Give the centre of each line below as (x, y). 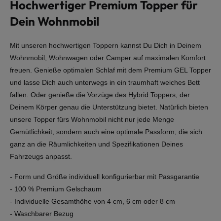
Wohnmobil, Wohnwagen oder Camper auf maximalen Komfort (108, 58)
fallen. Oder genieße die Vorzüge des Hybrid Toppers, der (100, 95)
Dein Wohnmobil (55, 21)
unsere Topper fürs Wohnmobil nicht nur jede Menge (92, 120)
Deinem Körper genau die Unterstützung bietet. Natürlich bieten (109, 107)
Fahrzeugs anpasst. (41, 157)
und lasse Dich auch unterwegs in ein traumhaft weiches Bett (105, 83)
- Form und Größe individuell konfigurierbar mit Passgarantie (105, 177)
